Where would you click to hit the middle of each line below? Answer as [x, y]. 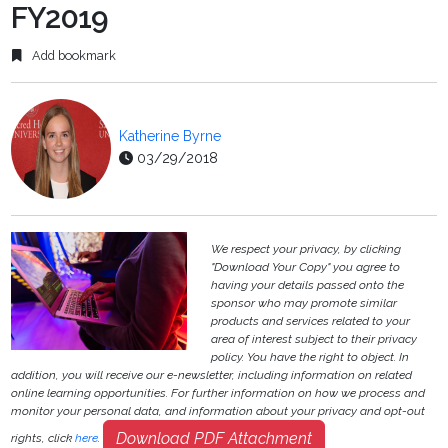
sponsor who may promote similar [304, 303]
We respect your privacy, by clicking [306, 249]
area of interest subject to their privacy [314, 339]
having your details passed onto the [308, 285]
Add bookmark [73, 56]
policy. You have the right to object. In [310, 357]
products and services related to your [311, 321]
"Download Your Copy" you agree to [306, 267]
